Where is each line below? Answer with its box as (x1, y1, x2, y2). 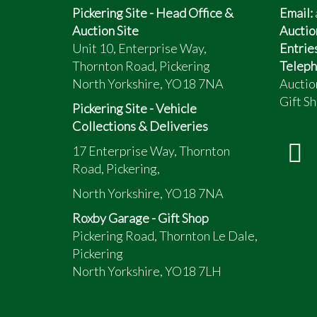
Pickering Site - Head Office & (72, 5, 234, 21)
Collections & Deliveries (72, 118, 208, 134)
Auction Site (72, 23, 139, 38)
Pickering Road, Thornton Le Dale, (72, 228, 258, 243)
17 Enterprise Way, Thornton (72, 143, 230, 158)
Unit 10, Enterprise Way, (72, 40, 207, 56)
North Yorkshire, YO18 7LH (72, 263, 221, 279)
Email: (279, 5, 313, 21)
